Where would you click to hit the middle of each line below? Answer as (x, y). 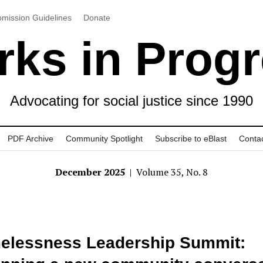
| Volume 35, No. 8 (168, 172)
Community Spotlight (104, 139)
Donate (97, 17)
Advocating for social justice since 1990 (131, 101)
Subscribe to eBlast (191, 139)
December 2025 (91, 172)
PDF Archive (31, 139)
